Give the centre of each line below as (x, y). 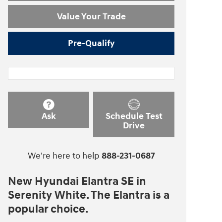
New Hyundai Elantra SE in (77, 181)
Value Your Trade (91, 16)
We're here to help (63, 156)
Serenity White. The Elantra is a (89, 195)
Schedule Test (134, 116)
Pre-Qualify (91, 44)
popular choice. (48, 209)
